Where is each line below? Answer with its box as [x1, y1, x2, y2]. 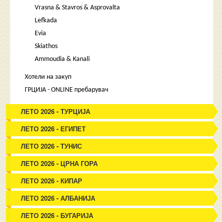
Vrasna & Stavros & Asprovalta [35, 4, 120, 11]
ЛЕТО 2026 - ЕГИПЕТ [21, 124, 86, 133]
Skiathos [35, 43, 58, 50]
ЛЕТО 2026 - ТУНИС [21, 141, 82, 151]
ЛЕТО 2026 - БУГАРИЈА [21, 211, 94, 220]
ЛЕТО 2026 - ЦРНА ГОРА [21, 159, 98, 168]
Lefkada [35, 17, 57, 24]
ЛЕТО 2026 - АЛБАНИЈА [21, 193, 96, 203]
